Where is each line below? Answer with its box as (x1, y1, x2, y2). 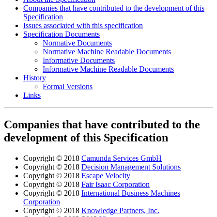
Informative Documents (43, 56, 115, 64)
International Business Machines (81, 188, 180, 197)
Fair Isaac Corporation (81, 180, 150, 188)
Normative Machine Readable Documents (43, 47, 171, 56)
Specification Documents (23, 30, 100, 38)
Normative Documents (43, 39, 112, 47)
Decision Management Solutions (81, 162, 181, 171)
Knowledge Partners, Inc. (81, 206, 159, 215)
